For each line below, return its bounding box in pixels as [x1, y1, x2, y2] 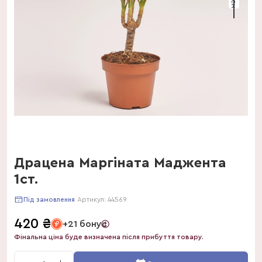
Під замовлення [23, 196, 75, 203]
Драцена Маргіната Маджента [14, 156, 226, 170]
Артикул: [77, 196, 108, 203]
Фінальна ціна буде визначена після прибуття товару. [14, 233, 204, 240]
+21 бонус [63, 219, 107, 229]
